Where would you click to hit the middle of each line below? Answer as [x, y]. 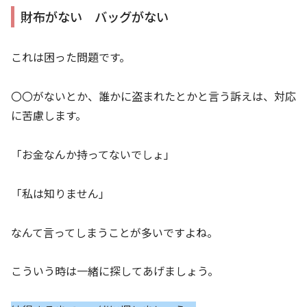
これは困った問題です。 [71, 57]
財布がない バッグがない [95, 16]
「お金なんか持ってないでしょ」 [93, 155]
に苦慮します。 [49, 115]
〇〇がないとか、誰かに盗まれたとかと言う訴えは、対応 [153, 96]
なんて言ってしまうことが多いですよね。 [114, 232]
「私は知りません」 [60, 193]
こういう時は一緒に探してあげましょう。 [115, 271]
